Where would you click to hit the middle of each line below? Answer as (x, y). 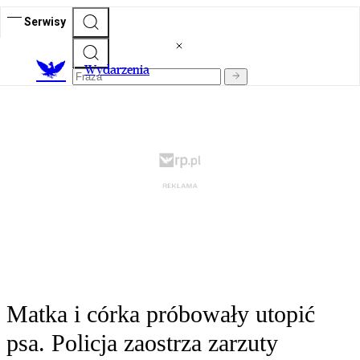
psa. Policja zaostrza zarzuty (142, 343)
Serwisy (45, 21)
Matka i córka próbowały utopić (161, 314)
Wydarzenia (117, 70)
